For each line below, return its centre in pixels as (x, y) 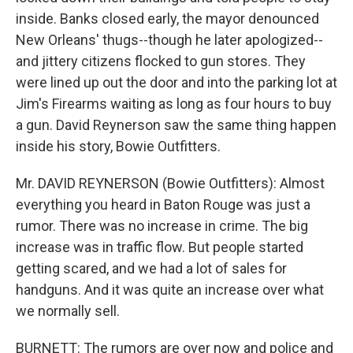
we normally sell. (68, 311)
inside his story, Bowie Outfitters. (118, 146)
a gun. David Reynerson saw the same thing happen (176, 125)
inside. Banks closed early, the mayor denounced (167, 19)
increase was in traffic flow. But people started (160, 247)
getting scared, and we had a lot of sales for (151, 268)
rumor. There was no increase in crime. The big (162, 226)
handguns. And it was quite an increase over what (170, 290)
